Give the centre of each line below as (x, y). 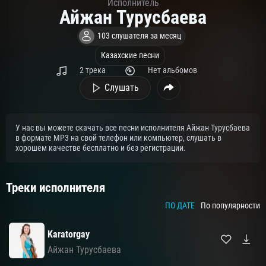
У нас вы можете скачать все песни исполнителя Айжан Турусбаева (133, 128)
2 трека (93, 71)
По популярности (230, 206)
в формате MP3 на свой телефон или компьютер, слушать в (118, 138)
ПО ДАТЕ (180, 206)
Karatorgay (69, 234)
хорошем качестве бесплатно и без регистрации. (101, 148)
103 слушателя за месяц (140, 36)
